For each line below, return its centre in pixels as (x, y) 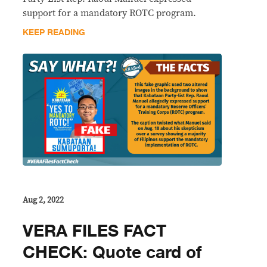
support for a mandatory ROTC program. (109, 13)
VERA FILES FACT (94, 231)
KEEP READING (54, 32)
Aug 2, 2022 (43, 200)
